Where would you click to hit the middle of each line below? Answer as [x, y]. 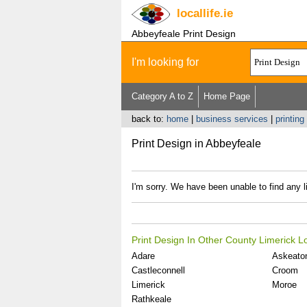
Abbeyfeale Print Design [183, 34]
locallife [198, 13]
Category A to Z [162, 96]
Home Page [226, 96]
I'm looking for [165, 62]
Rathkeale [151, 299]
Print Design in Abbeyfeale [196, 144]
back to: [149, 119]
